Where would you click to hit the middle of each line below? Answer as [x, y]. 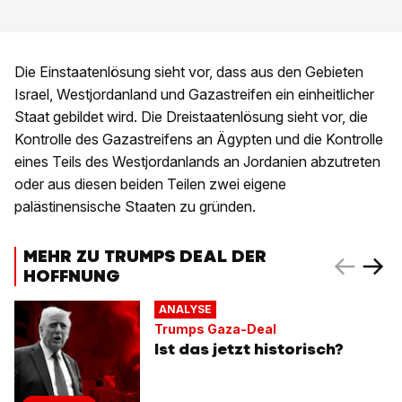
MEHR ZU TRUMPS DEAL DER [145, 256]
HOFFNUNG [72, 275]
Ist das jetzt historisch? [249, 349]
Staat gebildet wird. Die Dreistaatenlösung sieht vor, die [191, 116]
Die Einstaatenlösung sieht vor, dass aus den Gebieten [189, 71]
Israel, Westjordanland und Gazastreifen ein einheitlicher [194, 94]
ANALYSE [185, 310]
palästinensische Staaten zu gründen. [135, 206]
